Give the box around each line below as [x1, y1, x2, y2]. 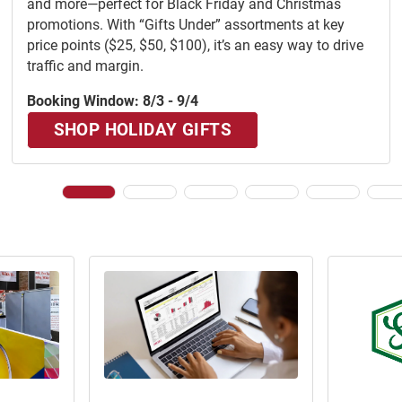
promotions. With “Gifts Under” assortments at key [27, 16, 345, 34]
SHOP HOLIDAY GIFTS [53, 119, 232, 141]
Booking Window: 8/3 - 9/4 [27, 92, 198, 110]
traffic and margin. [27, 57, 144, 75]
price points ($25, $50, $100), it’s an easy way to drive [27, 37, 363, 55]
